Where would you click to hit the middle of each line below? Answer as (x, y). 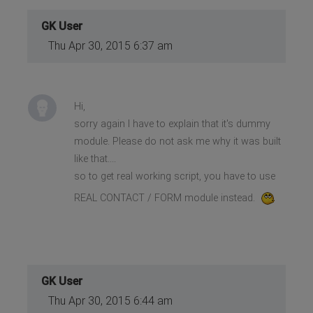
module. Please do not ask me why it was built (177, 141)
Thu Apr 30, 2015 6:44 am (111, 300)
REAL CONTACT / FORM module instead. (166, 198)
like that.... (95, 159)
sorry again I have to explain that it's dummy (172, 124)
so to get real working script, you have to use (174, 176)
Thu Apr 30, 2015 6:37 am (111, 45)
